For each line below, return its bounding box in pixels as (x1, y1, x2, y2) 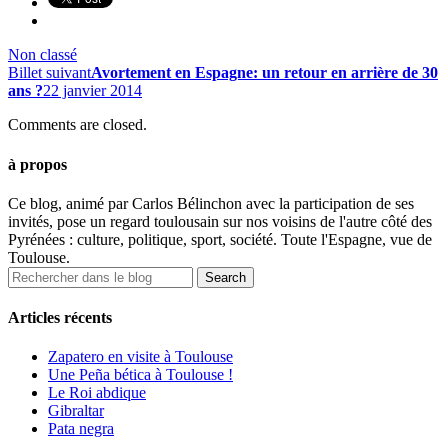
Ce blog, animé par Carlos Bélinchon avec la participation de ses (8, 194, 414, 212)
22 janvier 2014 (43, 82, 142, 100)
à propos (8, 155, 67, 173)
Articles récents (8, 309, 112, 327)
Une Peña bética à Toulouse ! (48, 366, 233, 384)
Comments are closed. (8, 116, 147, 134)
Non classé (8, 46, 77, 64)
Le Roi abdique (48, 384, 146, 402)
